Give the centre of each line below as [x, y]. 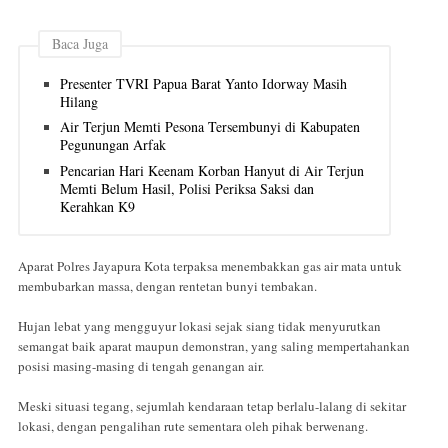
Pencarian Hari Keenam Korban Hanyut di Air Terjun [212, 171]
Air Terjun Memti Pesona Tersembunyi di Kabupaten [210, 127]
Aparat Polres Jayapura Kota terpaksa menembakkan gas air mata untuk [210, 265]
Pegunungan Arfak [113, 145]
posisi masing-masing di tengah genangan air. [143, 365]
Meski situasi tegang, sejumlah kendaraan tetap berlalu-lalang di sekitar [212, 405]
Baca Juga [80, 43]
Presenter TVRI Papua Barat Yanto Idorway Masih [203, 83]
